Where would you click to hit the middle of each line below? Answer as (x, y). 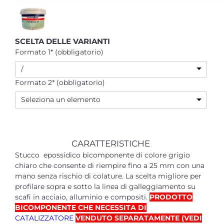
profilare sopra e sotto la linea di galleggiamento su (105, 186)
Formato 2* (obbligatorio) (60, 83)
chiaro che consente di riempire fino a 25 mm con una (110, 165)
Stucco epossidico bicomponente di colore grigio (102, 155)
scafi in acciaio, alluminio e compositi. (82, 197)
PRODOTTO (171, 197)
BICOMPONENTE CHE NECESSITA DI (81, 207)
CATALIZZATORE (45, 218)
